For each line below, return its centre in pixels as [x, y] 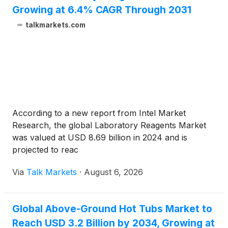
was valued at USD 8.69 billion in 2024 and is [100, 138]
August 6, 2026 [113, 172]
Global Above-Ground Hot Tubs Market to [112, 209]
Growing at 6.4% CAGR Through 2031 [102, 10]
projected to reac [45, 150]
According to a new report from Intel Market [99, 113]
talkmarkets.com [55, 25]
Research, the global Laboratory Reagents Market [109, 125]
